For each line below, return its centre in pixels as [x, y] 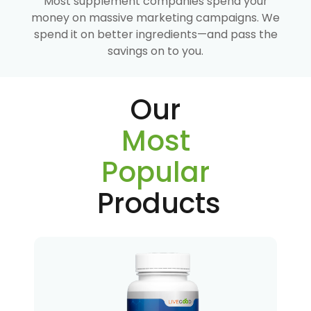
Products [159, 204]
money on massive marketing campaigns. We [155, 18]
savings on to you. [155, 51]
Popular [155, 173]
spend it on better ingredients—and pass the [155, 35]
